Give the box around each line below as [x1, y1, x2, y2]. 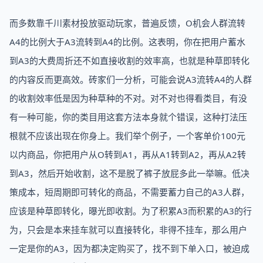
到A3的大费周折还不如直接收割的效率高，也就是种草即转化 [9, 55, 249, 66]
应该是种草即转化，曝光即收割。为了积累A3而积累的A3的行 [9, 205, 252, 217]
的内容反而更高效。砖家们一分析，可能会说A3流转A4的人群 [9, 73, 252, 85]
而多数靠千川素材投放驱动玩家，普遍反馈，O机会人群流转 [9, 17, 245, 29]
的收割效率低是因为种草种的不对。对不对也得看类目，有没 [9, 92, 247, 104]
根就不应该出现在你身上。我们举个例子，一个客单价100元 [9, 130, 245, 141]
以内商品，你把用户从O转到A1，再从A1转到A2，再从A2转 [9, 149, 246, 160]
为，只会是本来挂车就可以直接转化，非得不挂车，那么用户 [9, 224, 247, 235]
